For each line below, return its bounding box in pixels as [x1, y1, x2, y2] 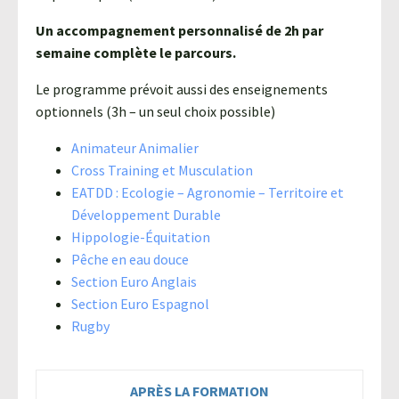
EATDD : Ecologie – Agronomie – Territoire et [71, 183, 344, 202]
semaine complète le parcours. [36, 44, 236, 62]
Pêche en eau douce [71, 250, 189, 269]
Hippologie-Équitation [71, 228, 210, 247]
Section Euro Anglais [71, 273, 197, 291]
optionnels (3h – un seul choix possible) [36, 102, 275, 121]
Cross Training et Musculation [71, 161, 253, 180]
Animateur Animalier [71, 139, 199, 158]
